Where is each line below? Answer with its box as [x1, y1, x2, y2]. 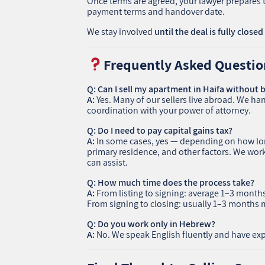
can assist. [87, 156, 128, 169]
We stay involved [87, 25, 155, 38]
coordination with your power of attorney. [87, 104, 251, 117]
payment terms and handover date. [87, 5, 225, 18]
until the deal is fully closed [154, 25, 264, 38]
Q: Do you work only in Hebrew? [87, 217, 216, 230]
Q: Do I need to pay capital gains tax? [87, 124, 233, 137]
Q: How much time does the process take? [87, 176, 255, 189]
